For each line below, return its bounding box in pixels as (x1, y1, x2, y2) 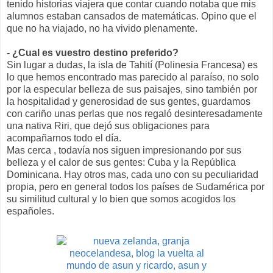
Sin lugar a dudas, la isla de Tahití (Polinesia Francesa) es (7, 59, 258, 70)
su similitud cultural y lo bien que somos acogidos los (7, 193, 236, 204)
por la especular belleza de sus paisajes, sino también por (7, 83, 257, 94)
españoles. (7, 205, 54, 216)
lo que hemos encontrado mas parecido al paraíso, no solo (7, 71, 259, 82)
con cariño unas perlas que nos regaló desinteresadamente (7, 108, 263, 119)
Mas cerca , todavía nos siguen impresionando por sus (7, 144, 241, 155)
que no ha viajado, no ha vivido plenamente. (7, 23, 197, 34)
